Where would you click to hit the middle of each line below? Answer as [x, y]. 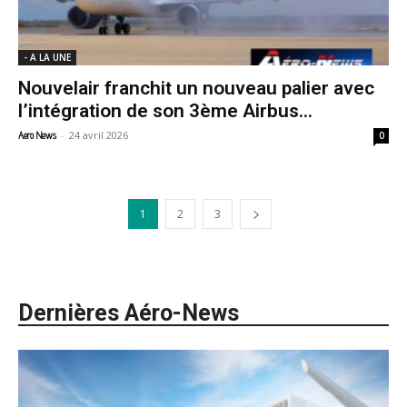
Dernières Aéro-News [129, 313]
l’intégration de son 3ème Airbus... [165, 110]
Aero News [37, 135]
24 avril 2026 [99, 134]
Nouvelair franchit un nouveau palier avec [196, 88]
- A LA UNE [47, 57]
